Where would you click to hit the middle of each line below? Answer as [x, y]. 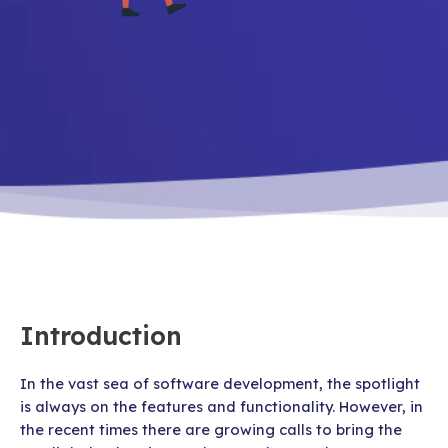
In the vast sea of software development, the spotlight [220, 384]
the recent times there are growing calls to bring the [211, 430]
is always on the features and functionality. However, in [221, 407]
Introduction [101, 336]
